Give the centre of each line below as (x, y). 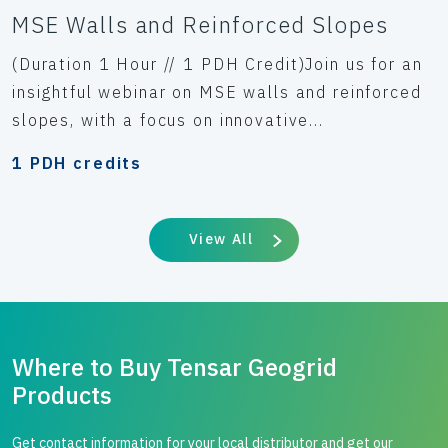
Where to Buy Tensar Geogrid (174, 366)
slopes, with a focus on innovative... (168, 120)
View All (221, 239)
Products (62, 394)
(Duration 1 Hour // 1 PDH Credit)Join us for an (217, 64)
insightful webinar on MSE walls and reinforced (217, 92)
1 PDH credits (77, 163)
